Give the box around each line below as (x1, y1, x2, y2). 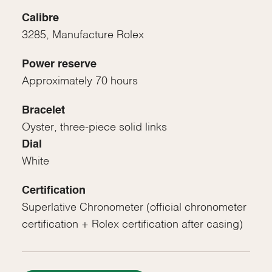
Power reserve (21, 58, 97, 70)
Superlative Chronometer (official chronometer (21, 202, 246, 213)
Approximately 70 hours (21, 75, 138, 87)
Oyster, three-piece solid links (21, 121, 167, 133)
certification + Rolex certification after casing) (21, 219, 243, 230)
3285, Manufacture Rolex (21, 29, 144, 41)
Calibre (21, 12, 59, 24)
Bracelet (21, 104, 65, 116)
